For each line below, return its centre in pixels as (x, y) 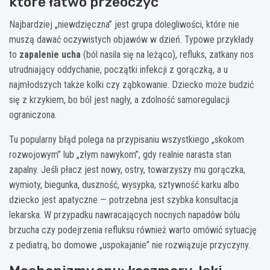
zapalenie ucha (50, 54)
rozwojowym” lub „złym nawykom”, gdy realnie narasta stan (120, 154)
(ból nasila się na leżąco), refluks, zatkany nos (167, 54)
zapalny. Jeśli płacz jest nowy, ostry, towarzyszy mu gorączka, (127, 169)
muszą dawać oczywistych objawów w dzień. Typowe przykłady (131, 39)
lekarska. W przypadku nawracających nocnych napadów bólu (124, 215)
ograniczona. (33, 115)
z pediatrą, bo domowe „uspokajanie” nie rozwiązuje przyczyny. (130, 245)
